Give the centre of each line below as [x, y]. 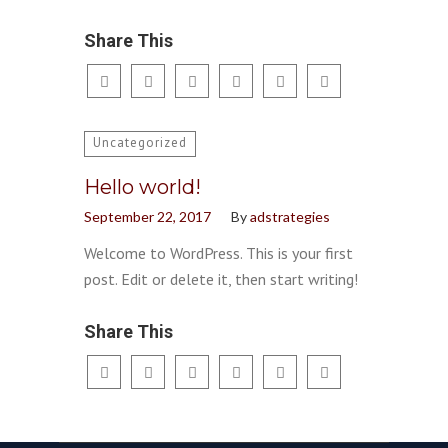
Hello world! [142, 187]
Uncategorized [140, 142]
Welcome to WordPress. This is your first [218, 253]
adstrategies [290, 216]
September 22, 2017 [147, 216]
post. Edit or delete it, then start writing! [221, 279]
